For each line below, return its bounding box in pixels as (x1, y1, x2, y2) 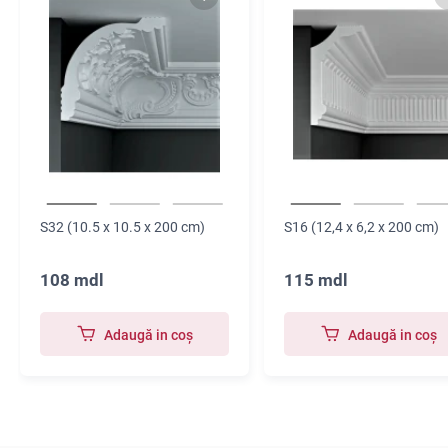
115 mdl (284, 270, 349, 290)
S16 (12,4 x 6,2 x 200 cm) (284, 219, 440, 235)
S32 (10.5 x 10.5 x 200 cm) (40, 219, 205, 235)
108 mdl (40, 270, 104, 290)
